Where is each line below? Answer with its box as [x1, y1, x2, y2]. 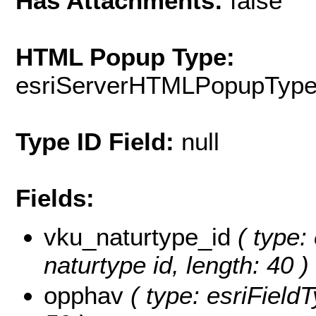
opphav [44, 281, 123, 309]
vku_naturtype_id [44, 222, 231, 250]
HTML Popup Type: [16, 43, 235, 71]
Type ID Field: [16, 128, 181, 156]
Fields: [16, 184, 95, 212]
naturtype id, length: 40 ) [44, 250, 309, 279]
